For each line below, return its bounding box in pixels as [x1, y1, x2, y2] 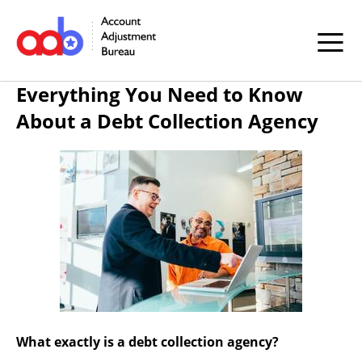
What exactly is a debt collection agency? [16, 333, 279, 351]
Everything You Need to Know [16, 81, 303, 107]
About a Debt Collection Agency [16, 107, 318, 134]
